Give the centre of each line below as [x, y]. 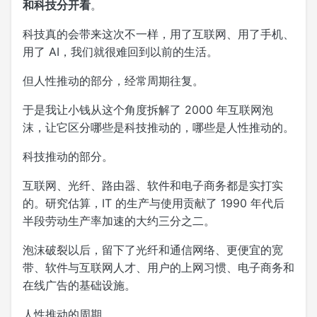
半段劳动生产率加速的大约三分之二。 [119, 220]
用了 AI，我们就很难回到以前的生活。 [120, 51]
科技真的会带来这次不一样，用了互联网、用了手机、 [158, 34]
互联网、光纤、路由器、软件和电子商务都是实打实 [153, 185]
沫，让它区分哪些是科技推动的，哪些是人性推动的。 [158, 127]
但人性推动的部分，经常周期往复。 [113, 80]
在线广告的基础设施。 [79, 285]
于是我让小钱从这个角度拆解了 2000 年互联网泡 [148, 109]
